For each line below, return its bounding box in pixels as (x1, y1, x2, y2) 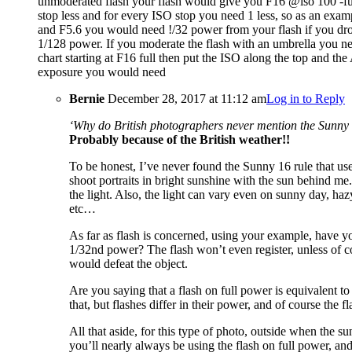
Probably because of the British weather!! (69, 133, 290, 147)
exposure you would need (38, 65, 166, 79)
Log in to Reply (266, 92, 345, 106)
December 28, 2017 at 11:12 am (104, 92, 266, 106)
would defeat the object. (69, 257, 188, 271)
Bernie (69, 92, 104, 106)
